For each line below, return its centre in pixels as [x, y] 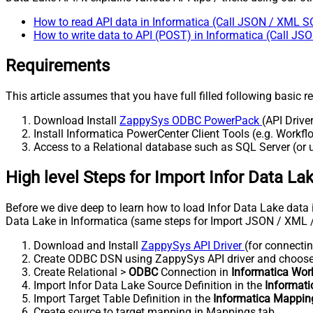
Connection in [195, 272]
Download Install [77, 120]
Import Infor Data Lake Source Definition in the [149, 285]
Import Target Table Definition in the [123, 298]
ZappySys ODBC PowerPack [191, 120]
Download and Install [87, 245]
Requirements [58, 65]
